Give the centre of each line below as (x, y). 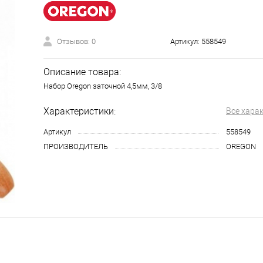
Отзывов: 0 (76, 41)
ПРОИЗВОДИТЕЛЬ (76, 146)
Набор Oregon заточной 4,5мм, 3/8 (103, 86)
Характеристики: (80, 111)
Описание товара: (82, 72)
